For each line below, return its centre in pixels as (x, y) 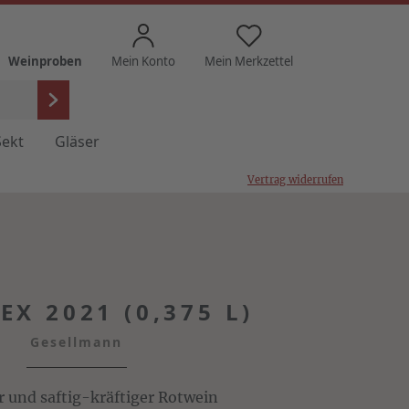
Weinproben (45, 61)
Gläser (77, 142)
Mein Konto (143, 61)
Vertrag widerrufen (295, 180)
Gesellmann (77, 342)
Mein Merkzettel (249, 61)
